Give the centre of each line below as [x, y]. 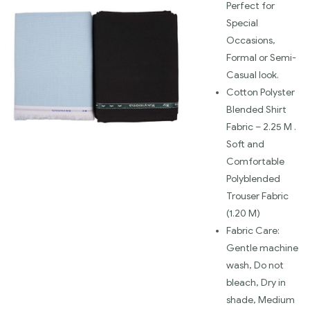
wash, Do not [255, 266]
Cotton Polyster [261, 93]
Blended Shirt [256, 110]
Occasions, [251, 41]
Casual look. [253, 75]
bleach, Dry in [256, 283]
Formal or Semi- [261, 58]
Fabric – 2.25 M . [261, 127]
